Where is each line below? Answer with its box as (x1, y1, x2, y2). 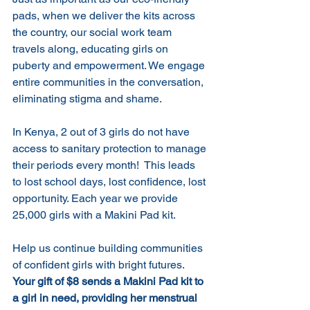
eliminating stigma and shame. (12, 92, 164, 105)
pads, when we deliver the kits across (12, 9, 198, 22)
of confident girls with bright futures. (12, 258, 187, 271)
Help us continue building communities (12, 241, 206, 255)
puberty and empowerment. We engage (12, 59, 208, 72)
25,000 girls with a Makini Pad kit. (12, 208, 176, 221)
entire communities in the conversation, (12, 75, 206, 89)
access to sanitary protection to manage (12, 142, 209, 155)
